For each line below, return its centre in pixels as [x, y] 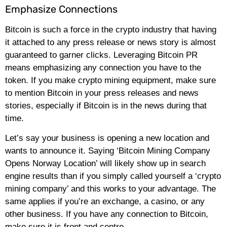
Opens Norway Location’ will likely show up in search [105, 164]
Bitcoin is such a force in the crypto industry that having [111, 30]
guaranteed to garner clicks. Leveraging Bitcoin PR [101, 55]
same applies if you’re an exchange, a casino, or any [105, 202]
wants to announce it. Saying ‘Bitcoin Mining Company [108, 151]
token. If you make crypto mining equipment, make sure [110, 81]
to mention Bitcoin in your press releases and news [102, 93]
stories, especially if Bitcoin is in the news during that [106, 106]
